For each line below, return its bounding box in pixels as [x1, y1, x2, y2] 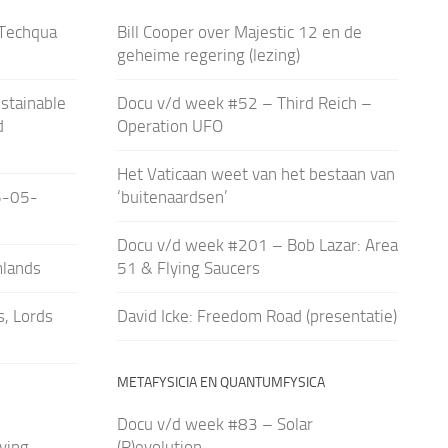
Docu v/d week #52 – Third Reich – [116, 92, 372, 113]
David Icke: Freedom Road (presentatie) [116, 305, 397, 326]
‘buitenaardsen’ [116, 186, 228, 207]
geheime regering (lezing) [116, 44, 300, 65]
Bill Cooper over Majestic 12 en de [116, 21, 362, 42]
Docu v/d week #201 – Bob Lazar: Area [116, 234, 398, 255]
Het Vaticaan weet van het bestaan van [116, 163, 395, 184]
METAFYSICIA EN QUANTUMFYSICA [116, 373, 325, 391]
